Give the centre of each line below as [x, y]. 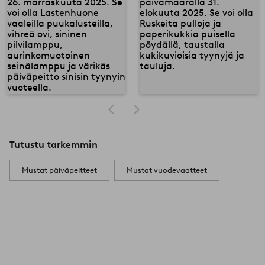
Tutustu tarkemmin [54, 144]
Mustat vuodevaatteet [167, 170]
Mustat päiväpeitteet [59, 170]
